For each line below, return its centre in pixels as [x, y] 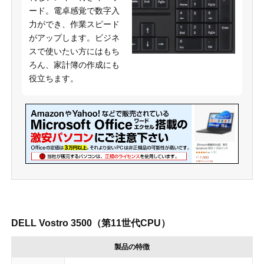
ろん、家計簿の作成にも [74, 65]
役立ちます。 [53, 78]
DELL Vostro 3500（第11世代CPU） [91, 223]
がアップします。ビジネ [74, 37]
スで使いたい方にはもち [74, 51]
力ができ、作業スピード [74, 24]
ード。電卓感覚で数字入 [74, 10]
